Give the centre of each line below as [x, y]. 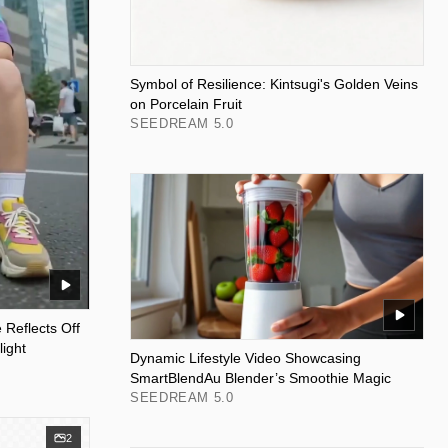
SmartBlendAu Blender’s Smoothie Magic [260, 377]
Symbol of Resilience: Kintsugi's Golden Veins [274, 84]
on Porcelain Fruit [186, 104]
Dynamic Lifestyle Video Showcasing [245, 357]
